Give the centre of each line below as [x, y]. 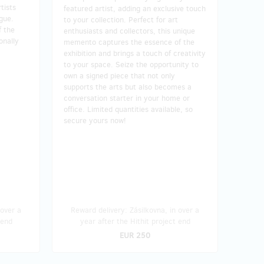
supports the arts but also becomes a [128, 87]
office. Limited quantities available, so [128, 109]
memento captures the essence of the [129, 42]
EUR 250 [135, 235]
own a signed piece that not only [119, 75]
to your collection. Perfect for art [121, 19]
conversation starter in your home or [127, 98]
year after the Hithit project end [135, 221]
